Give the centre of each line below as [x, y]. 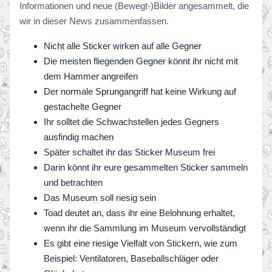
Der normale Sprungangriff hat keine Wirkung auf [140, 91]
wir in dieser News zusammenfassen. [94, 21]
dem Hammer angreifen [91, 76]
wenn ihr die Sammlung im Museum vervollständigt [145, 228]
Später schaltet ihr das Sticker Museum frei [129, 152]
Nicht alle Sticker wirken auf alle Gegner [123, 46]
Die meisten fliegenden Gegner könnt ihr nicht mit [141, 61]
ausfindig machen [79, 137]
